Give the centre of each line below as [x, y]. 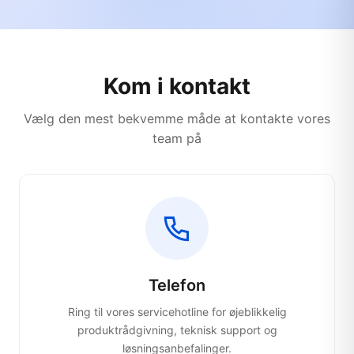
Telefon [177, 285]
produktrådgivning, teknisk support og [177, 330]
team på [177, 138]
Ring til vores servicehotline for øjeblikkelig [177, 312]
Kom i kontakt [177, 86]
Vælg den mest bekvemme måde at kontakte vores [177, 119]
